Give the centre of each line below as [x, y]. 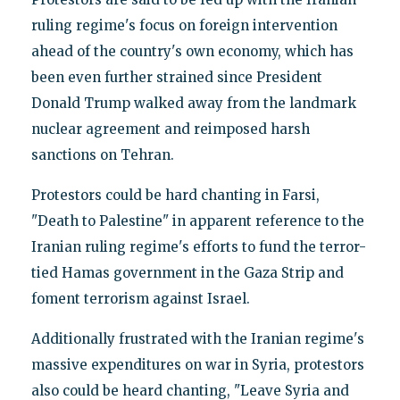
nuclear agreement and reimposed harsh [170, 129]
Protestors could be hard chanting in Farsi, [175, 195]
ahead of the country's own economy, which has [192, 51]
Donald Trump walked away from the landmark [193, 103]
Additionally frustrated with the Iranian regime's [197, 338]
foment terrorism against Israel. [140, 298]
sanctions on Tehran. [102, 154]
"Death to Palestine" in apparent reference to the [197, 221]
